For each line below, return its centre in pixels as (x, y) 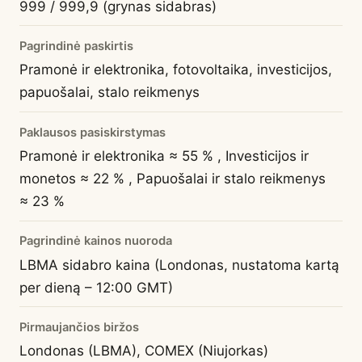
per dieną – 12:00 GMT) (96, 287)
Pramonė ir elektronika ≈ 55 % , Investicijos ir (164, 156)
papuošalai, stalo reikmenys (109, 93)
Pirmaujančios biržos (79, 327)
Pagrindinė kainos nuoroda (96, 241)
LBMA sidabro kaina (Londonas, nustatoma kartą (179, 265)
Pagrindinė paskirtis (76, 46)
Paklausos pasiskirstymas (93, 132)
